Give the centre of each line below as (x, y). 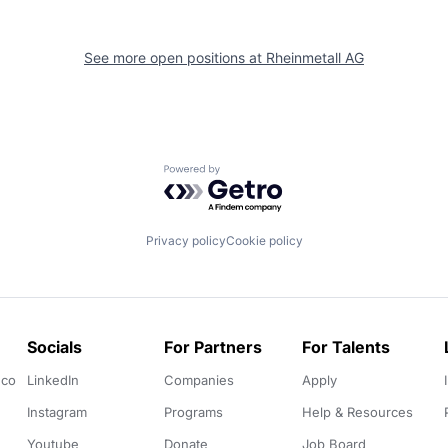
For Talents (346, 347)
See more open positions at (175, 57)
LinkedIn (52, 380)
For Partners (212, 347)
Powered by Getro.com (251, 173)
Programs (193, 412)
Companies (198, 380)
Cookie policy (264, 241)
